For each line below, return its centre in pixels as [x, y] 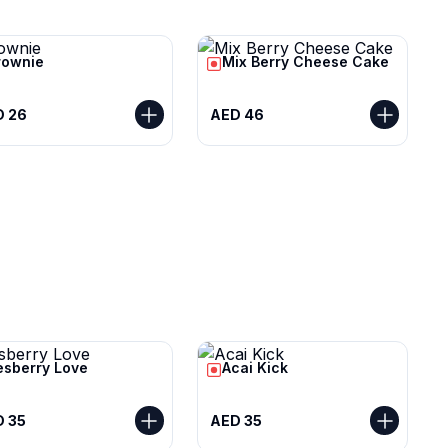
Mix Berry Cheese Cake [305, 61]
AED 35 [235, 420]
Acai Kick [254, 367]
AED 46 [236, 114]
